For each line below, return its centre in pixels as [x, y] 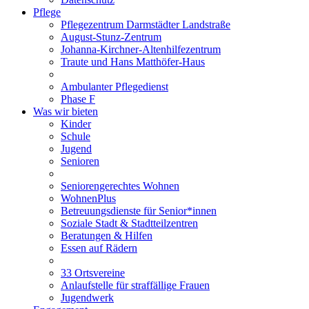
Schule [76, 136]
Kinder [76, 123]
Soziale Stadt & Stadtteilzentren [129, 223]
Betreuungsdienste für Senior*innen [139, 210]
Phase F [78, 99]
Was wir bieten [66, 111]
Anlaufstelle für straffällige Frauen [135, 285]
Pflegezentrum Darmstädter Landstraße [146, 24]
